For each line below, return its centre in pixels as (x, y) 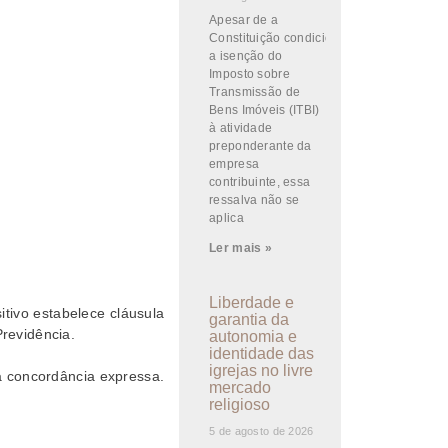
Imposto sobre (249, 74)
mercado (240, 387)
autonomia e (253, 336)
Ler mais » (240, 248)
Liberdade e (252, 302)
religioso (240, 404)
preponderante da (260, 146)
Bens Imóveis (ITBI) (264, 110)
